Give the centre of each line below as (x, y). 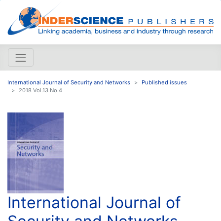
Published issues (164, 82)
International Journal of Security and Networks (69, 82)
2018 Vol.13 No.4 (40, 90)
